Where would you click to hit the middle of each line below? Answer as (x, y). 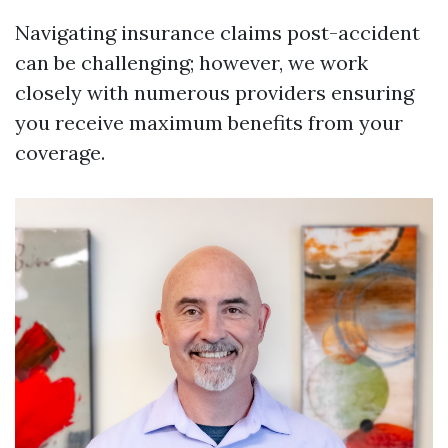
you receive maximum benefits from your (209, 123)
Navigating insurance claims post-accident (217, 33)
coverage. (60, 153)
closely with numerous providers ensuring (214, 93)
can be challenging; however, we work (191, 63)
